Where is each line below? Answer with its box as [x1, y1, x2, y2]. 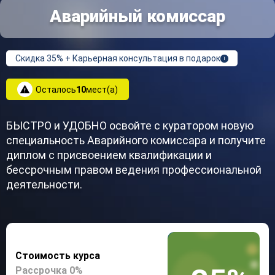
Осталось [36, 84, 76, 95]
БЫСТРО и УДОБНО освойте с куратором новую [6, 119, 254, 132]
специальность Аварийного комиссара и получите [6, 134, 266, 147]
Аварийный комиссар [50, 6, 225, 26]
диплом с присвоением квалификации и [6, 149, 212, 161]
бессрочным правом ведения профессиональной [6, 163, 261, 176]
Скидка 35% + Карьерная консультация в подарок [15, 53, 220, 63]
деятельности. [6, 178, 82, 191]
